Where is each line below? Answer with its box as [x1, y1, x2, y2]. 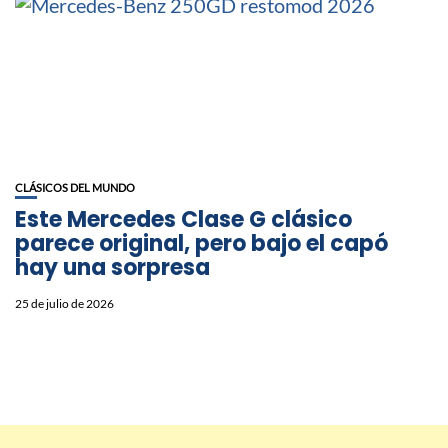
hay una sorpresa [15, 252, 210, 284]
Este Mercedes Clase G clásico [15, 204, 352, 236]
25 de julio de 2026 [15, 296, 114, 312]
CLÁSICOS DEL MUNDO [15, 181, 135, 195]
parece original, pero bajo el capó [15, 228, 388, 260]
